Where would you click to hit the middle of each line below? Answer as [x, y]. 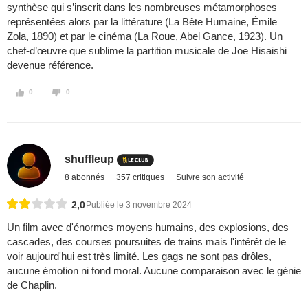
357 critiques [142, 177]
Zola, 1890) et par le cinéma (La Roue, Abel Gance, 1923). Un [145, 36]
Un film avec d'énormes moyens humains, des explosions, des [148, 228]
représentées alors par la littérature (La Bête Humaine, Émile [142, 22]
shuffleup [90, 159]
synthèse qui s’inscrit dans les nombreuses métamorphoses [142, 8]
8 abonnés [86, 177]
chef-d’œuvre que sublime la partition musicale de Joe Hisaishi [147, 51]
